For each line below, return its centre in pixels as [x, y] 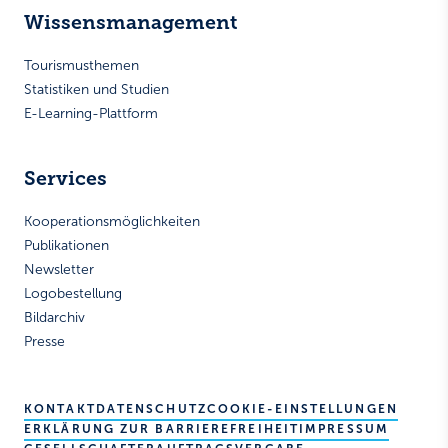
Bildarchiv [54, 318]
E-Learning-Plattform [91, 114]
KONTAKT [60, 409]
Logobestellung [73, 294]
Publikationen [66, 246]
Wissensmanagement [130, 23]
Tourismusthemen [81, 66]
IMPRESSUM [344, 429]
